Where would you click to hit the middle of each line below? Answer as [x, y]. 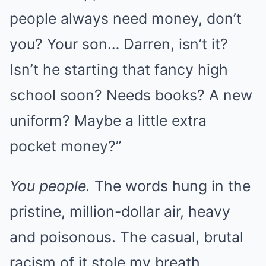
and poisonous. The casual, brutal [126, 237]
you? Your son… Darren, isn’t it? [119, 44]
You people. [50, 186]
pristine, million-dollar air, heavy [120, 211]
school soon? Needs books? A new [131, 95]
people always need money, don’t [126, 18]
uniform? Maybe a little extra [108, 121]
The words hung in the [170, 186]
